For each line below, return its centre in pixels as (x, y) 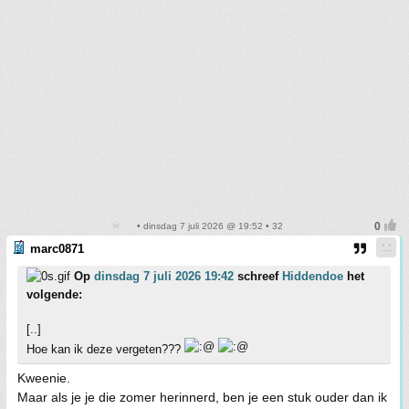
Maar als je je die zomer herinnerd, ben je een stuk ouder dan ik (202, 397)
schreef (258, 276)
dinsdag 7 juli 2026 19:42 (164, 276)
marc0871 (57, 249)
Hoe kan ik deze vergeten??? (105, 349)
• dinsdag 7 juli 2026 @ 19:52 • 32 (208, 226)
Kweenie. (44, 378)
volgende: (54, 294)
